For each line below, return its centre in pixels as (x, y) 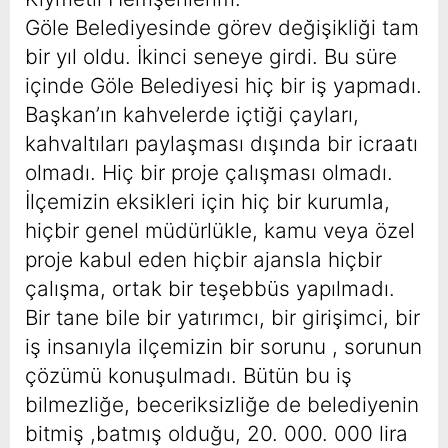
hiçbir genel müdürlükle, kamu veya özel (220, 231)
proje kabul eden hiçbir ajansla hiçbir (203, 260)
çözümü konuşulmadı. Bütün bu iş (188, 376)
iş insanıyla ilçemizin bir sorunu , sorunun (223, 347)
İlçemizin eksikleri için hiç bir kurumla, (207, 202)
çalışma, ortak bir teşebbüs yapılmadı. (210, 289)
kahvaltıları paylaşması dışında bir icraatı (221, 144)
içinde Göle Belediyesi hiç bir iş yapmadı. (223, 86)
